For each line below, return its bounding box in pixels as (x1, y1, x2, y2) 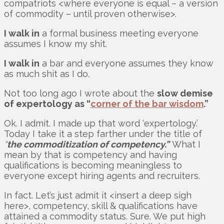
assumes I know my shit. (4, 38, 107, 49)
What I (172, 138, 200, 149)
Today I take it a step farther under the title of (4, 128, 202, 139)
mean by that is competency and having (4, 149, 177, 160)
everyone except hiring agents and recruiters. (4, 170, 200, 181)
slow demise (157, 87, 213, 98)
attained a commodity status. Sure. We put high (4, 210, 205, 221)
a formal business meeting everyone (39, 27, 198, 38)
